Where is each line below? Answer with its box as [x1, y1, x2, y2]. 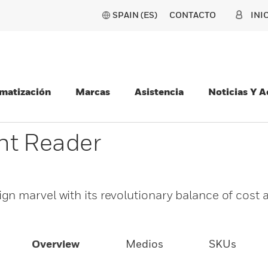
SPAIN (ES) [112, 10, 157, 20]
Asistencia [135, 86, 184, 98]
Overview [32, 237, 80, 250]
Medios [125, 237, 163, 250]
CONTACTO [169, 10, 216, 20]
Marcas [75, 86, 110, 98]
